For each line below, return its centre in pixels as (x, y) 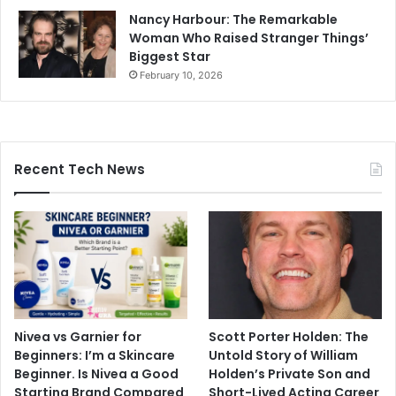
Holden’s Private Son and (290, 373)
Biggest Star (170, 56)
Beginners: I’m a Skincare (95, 355)
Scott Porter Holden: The (289, 336)
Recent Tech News (80, 169)
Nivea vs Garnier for (78, 336)
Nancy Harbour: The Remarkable (233, 19)
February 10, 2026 (181, 75)
